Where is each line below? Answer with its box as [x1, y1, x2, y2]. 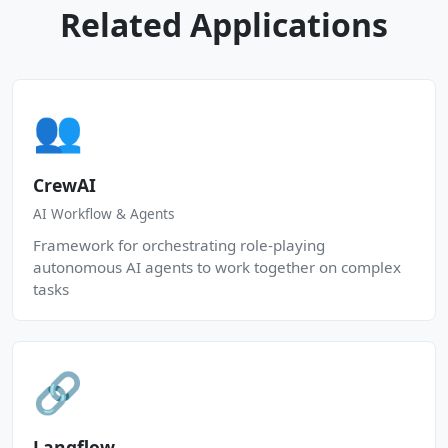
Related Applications [60, 3, 388, 46]
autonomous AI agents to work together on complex [33, 257, 401, 277]
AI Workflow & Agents [33, 204, 175, 223]
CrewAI [33, 173, 96, 197]
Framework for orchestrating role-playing [33, 235, 325, 255]
